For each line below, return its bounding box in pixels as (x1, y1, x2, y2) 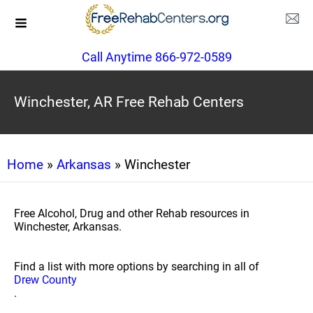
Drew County (14, 273, 77, 286)
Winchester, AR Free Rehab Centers (14, 94, 244, 110)
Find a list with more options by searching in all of (14, 260, 259, 273)
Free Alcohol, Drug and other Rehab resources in (14, 207, 249, 220)
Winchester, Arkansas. (14, 220, 122, 233)
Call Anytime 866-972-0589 (81, 50, 232, 64)
